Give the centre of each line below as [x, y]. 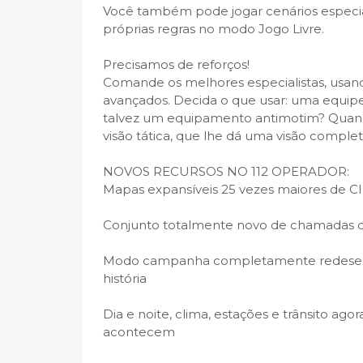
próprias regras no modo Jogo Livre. [214, 29]
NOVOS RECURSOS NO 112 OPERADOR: [226, 171]
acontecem [139, 332]
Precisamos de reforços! [176, 64]
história [125, 278]
